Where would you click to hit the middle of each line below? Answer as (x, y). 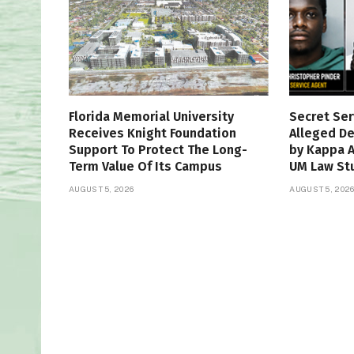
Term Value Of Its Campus (145, 166)
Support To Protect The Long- (158, 149)
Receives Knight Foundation (153, 133)
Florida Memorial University (151, 116)
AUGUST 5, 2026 (102, 188)
